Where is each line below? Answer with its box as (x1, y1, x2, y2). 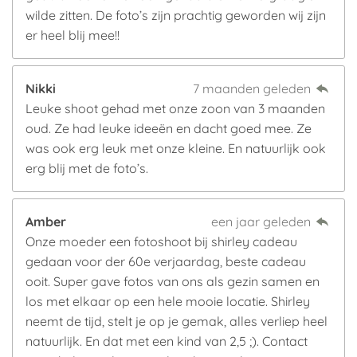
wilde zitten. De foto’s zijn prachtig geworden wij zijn (25, 7, 326, 23)
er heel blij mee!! (25, 27, 120, 43)
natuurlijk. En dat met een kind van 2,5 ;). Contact (25, 333, 308, 349)
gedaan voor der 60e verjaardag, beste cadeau (25, 253, 306, 269)
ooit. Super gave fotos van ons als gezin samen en (25, 273, 320, 289)
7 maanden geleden (192, 80, 314, 96)
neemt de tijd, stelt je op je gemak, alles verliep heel (25, 313, 328, 329)
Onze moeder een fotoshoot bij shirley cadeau (25, 233, 297, 249)
